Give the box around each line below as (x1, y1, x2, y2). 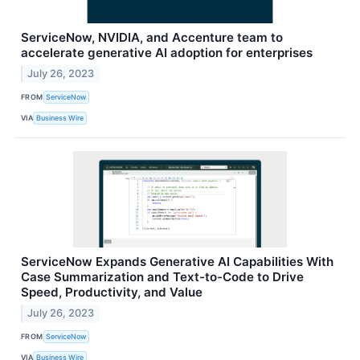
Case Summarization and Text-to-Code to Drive (21, 268, 304, 284)
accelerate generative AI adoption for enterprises (21, 44, 313, 60)
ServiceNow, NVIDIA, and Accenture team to (21, 29, 283, 45)
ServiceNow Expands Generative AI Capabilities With (21, 253, 333, 269)
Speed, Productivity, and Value (21, 284, 202, 300)
